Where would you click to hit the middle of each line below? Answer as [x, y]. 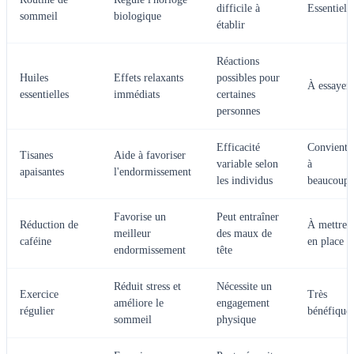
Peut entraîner [248, 217]
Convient [328, 147]
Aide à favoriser [150, 155]
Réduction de [49, 225]
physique [236, 320]
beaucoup [328, 181]
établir [231, 25]
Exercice [39, 294]
